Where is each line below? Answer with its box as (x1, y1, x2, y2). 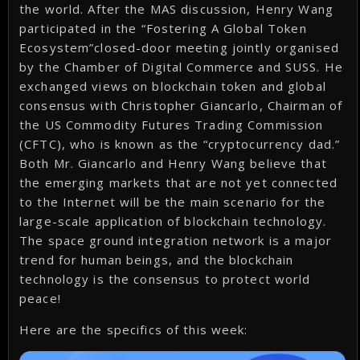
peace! (19, 290, 61, 307)
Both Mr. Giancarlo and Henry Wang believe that (19, 155, 327, 172)
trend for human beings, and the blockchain (19, 252, 294, 268)
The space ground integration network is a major (19, 232, 332, 249)
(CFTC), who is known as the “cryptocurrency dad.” (19, 136, 341, 153)
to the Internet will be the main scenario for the (19, 194, 326, 211)
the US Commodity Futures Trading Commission (19, 117, 324, 133)
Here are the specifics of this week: (19, 321, 248, 338)
